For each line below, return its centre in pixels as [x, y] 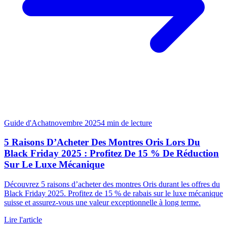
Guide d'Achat [27, 123]
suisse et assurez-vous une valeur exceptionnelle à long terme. [102, 202]
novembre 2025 [76, 123]
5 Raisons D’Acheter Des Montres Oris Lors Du [102, 142]
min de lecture [129, 123]
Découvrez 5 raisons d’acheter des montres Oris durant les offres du [112, 184]
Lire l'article [23, 219]
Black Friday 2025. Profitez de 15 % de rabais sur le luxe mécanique [113, 193]
